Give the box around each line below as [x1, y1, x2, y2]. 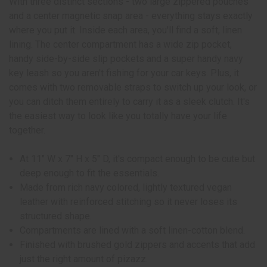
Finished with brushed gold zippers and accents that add [20, 239, 256, 251]
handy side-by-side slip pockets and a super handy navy [9, 53, 243, 65]
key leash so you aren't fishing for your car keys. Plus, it [9, 67, 239, 79]
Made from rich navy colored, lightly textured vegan [20, 182, 232, 194]
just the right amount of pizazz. [20, 253, 148, 265]
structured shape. [20, 210, 92, 222]
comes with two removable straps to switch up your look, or [9, 82, 257, 94]
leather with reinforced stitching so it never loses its [20, 196, 238, 208]
